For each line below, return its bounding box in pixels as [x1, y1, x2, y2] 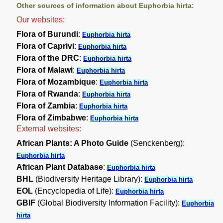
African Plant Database [16, 163, 104, 172]
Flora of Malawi [16, 66, 73, 75]
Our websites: [16, 15, 65, 24]
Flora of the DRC [16, 54, 80, 63]
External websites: [16, 124, 82, 133]
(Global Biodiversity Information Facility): [35, 199, 182, 208]
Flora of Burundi [16, 30, 79, 39]
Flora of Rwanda [16, 90, 79, 99]
